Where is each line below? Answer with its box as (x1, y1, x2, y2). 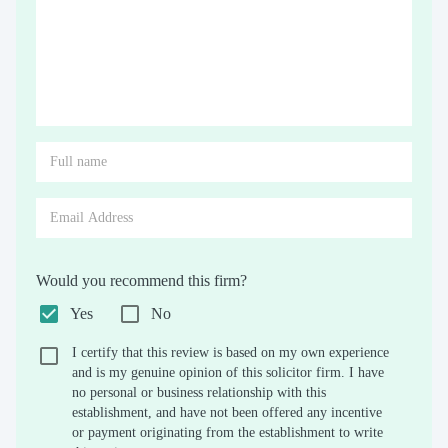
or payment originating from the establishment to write (72, 424, 383, 440)
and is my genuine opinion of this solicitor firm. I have (72, 364, 384, 380)
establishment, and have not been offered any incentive (72, 404, 382, 420)
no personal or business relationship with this (72, 384, 326, 400)
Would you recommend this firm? (36, 271, 247, 289)
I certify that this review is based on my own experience (72, 344, 389, 360)
